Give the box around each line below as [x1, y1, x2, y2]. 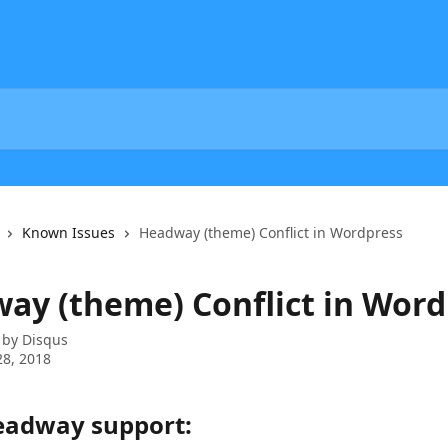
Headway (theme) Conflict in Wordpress [139, 223, 403, 242]
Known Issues [22, 223, 115, 242]
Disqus [22, 330, 68, 349]
